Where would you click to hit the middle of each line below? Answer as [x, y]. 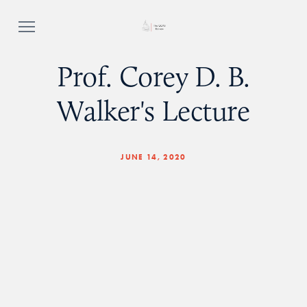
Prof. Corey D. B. [153, 77]
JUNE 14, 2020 [153, 157]
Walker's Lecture [153, 111]
